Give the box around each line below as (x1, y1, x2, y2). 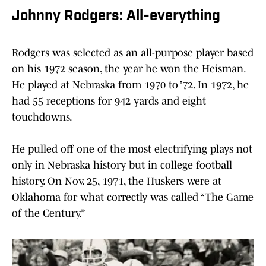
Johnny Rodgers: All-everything (12, 9, 220, 24)
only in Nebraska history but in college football (12, 159, 232, 172)
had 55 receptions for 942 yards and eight (12, 95, 206, 107)
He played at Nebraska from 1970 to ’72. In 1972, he (12, 79, 249, 91)
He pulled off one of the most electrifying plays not (12, 143, 252, 156)
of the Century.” (12, 207, 85, 220)
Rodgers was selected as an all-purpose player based (12, 47, 254, 59)
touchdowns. (12, 111, 72, 123)
